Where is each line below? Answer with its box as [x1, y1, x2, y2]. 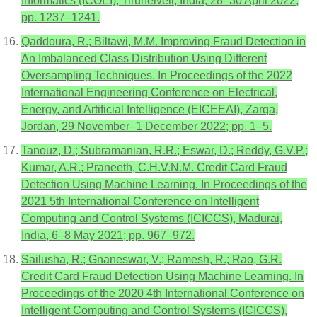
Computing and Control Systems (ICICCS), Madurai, [21, 212, 282, 224]
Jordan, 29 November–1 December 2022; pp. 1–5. [21, 120, 272, 132]
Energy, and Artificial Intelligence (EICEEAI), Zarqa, [21, 103, 278, 115]
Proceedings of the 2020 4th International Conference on [21, 287, 304, 299]
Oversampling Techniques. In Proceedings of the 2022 [21, 69, 292, 81]
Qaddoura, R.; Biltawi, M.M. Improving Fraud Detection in [21, 35, 306, 47]
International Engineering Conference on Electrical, [21, 86, 277, 98]
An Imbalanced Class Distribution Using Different [21, 52, 267, 64]
